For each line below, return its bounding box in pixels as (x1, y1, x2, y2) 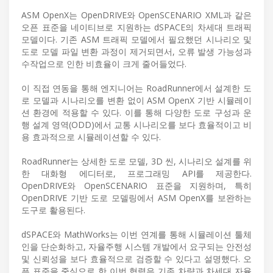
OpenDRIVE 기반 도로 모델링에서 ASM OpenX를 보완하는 (21, 191, 252, 204)
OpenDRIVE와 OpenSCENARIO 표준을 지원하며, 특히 (21, 179, 252, 191)
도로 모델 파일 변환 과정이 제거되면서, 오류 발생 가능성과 (21, 45, 252, 57)
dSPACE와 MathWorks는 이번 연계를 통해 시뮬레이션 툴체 (21, 228, 252, 240)
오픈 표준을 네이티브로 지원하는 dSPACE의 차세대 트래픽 (21, 21, 252, 33)
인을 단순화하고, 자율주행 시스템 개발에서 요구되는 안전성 (21, 240, 252, 252)
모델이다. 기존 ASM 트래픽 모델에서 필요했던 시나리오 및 (21, 33, 252, 45)
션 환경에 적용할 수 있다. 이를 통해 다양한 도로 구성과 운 (21, 106, 252, 118)
